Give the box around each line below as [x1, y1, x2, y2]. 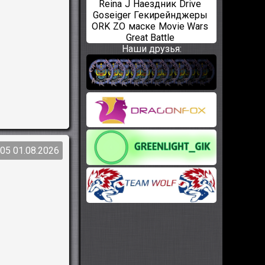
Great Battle [125, 32, 174, 43]
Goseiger [92, 9, 131, 21]
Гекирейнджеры [133, 9, 208, 21]
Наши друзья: [121, 43, 182, 54]
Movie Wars [159, 21, 208, 32]
